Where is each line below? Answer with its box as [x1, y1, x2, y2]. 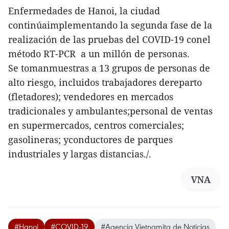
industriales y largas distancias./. [8, 148, 151, 161]
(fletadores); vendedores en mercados [8, 90, 173, 103]
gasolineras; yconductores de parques [8, 133, 173, 146]
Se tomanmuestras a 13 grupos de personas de [8, 62, 210, 75]
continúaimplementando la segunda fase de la [8, 19, 212, 32]
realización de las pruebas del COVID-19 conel [8, 33, 211, 46]
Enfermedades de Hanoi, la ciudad [8, 5, 160, 17]
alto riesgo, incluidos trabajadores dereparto [8, 76, 202, 89]
